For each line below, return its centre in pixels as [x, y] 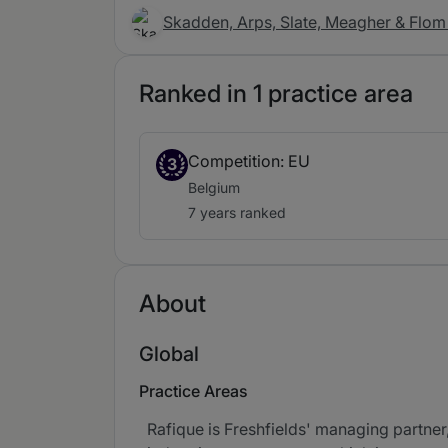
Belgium [214, 187]
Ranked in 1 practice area [276, 93]
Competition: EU [249, 161]
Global [169, 354]
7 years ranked [237, 212]
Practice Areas [193, 391]
